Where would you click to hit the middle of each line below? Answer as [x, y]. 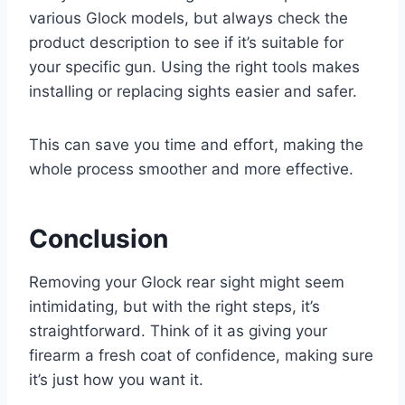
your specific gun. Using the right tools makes [194, 67]
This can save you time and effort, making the [196, 145]
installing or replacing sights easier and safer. [193, 92]
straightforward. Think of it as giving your [178, 331]
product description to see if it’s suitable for [186, 43]
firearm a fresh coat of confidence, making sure [201, 356]
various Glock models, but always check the [188, 19]
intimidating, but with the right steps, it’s [174, 307]
